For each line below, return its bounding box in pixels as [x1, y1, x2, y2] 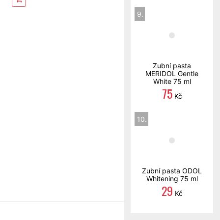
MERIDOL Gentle [145, 69, 198, 78]
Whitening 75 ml [146, 174, 198, 183]
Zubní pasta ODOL [142, 166, 202, 175]
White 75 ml [153, 77, 191, 85]
